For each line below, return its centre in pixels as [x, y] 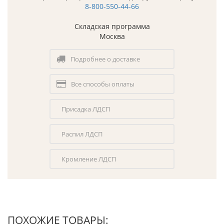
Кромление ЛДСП [89, 159]
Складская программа [112, 26]
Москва [112, 36]
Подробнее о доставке [105, 59]
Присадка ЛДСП [86, 109]
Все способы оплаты [103, 84]
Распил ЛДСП [82, 134]
